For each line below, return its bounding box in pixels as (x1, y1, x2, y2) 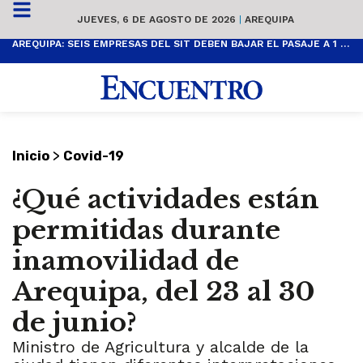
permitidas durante (12, 214, 280, 247)
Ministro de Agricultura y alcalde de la (12, 337, 309, 357)
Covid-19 (63, 148, 124, 164)
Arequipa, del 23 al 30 (12, 275, 315, 309)
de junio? (12, 306, 137, 340)
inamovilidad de (12, 245, 239, 278)
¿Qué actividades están (12, 183, 319, 216)
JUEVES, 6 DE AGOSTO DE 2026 (77, 13, 239, 25)
